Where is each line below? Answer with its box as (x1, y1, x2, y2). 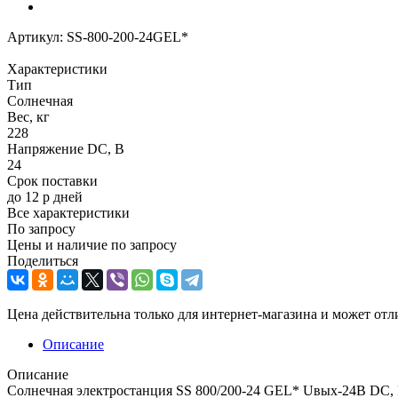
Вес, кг (7, 108, 50, 124)
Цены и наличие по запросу (7, 236, 177, 252)
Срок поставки (7, 172, 98, 188)
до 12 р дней (7, 188, 83, 204)
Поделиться (7, 252, 78, 268)
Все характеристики (7, 204, 130, 220)
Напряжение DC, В (7, 140, 124, 156)
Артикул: (7, 28, 63, 44)
